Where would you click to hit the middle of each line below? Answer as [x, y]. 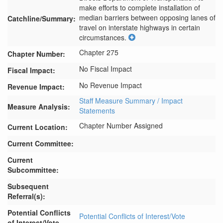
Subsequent [28, 186]
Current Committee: [41, 143]
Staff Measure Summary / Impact [131, 101]
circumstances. [103, 37]
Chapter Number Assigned [121, 125]
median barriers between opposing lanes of [147, 17]
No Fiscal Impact [106, 69]
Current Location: [38, 127]
